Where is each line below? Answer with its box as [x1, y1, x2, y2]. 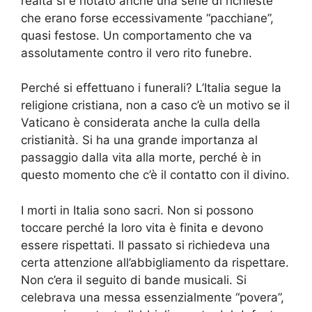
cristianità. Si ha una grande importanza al [21, 133, 258, 148]
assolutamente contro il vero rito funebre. [21, 45, 252, 60]
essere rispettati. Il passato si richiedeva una [21, 237, 270, 252]
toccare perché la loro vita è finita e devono [21, 220, 263, 235]
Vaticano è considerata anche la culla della [21, 116, 260, 130]
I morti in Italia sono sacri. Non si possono [21, 203, 253, 217]
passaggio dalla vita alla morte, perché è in [21, 150, 261, 165]
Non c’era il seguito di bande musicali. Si [21, 272, 247, 287]
